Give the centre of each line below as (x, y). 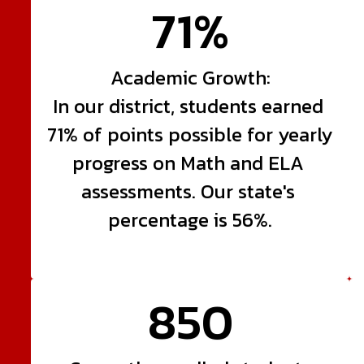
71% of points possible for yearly (190, 134)
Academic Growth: (190, 77)
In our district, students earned (188, 106)
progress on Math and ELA (188, 162)
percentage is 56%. (190, 219)
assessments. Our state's (188, 191)
